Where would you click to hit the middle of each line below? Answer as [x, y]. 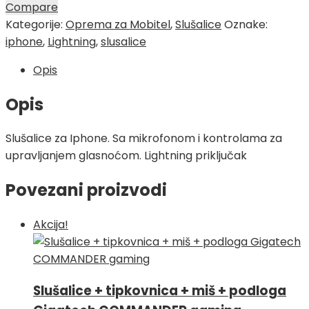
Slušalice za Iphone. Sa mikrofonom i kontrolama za [144, 139]
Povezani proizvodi [86, 190]
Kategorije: [36, 24]
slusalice [123, 41]
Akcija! [51, 225]
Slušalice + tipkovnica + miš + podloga [160, 290]
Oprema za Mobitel [118, 24]
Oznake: [246, 24]
